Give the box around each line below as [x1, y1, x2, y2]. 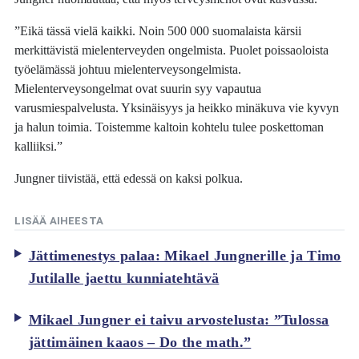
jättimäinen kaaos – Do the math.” [28, 334, 252, 351]
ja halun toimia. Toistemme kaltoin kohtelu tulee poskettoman [14, 119, 325, 135]
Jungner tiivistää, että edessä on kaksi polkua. [14, 171, 244, 187]
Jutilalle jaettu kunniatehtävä [28, 269, 220, 286]
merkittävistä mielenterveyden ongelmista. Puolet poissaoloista [14, 42, 329, 58]
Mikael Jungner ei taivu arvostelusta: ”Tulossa [28, 312, 329, 329]
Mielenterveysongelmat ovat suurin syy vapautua [14, 81, 262, 97]
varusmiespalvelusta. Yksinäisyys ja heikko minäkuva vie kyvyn [14, 100, 340, 116]
